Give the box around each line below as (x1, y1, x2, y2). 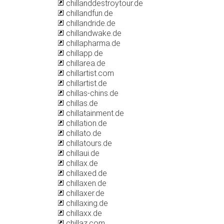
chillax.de (64, 158, 98, 168)
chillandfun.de (64, 8, 113, 18)
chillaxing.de (64, 198, 108, 208)
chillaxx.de (64, 208, 102, 218)
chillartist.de (64, 78, 107, 88)
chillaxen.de (64, 178, 106, 188)
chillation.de (64, 118, 107, 128)
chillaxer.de (64, 188, 104, 198)
